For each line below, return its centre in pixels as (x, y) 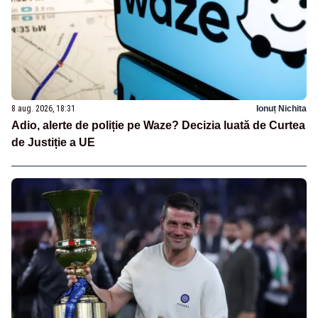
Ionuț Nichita (281, 108)
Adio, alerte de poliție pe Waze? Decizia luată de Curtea (158, 125)
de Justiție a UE (53, 142)
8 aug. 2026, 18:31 (43, 108)
